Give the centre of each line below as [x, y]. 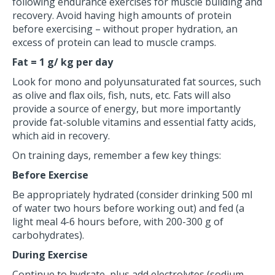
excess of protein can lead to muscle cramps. [114, 42]
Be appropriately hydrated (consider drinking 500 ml [132, 194]
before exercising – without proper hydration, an [125, 29]
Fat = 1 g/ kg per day [63, 62]
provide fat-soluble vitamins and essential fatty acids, [134, 122]
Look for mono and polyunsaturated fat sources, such [137, 81]
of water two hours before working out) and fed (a [128, 208]
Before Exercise [50, 175]
